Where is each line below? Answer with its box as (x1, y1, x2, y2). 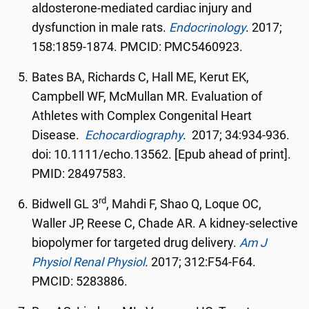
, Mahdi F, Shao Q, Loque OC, (106, 197, 262, 211)
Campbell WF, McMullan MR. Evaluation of (32, 90, 263, 103)
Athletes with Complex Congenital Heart (32, 109, 252, 123)
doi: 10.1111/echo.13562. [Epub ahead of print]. (32, 148, 295, 161)
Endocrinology (169, 21, 246, 34)
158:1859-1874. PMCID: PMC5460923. (32, 40, 243, 54)
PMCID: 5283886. (32, 275, 128, 288)
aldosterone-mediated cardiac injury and (32, 1, 252, 15)
